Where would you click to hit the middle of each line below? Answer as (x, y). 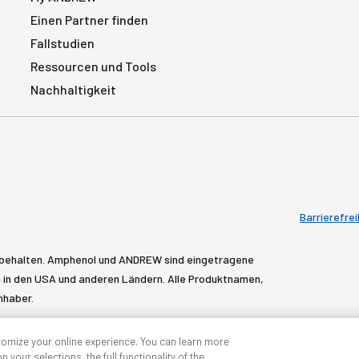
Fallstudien (63, 43)
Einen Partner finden (90, 20)
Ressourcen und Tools (94, 66)
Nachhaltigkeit (74, 89)
